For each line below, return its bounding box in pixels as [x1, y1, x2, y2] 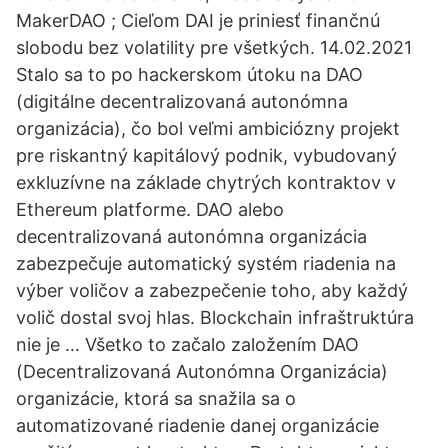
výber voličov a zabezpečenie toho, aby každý [16, 280, 408, 301]
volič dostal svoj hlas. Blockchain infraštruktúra [16, 307, 414, 328]
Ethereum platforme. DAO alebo [16, 199, 284, 220]
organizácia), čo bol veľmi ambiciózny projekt [16, 118, 400, 139]
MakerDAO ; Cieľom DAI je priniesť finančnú [16, 10, 380, 31]
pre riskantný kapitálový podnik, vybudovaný [16, 145, 397, 166]
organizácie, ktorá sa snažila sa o [16, 388, 296, 409]
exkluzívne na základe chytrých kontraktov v [16, 172, 396, 193]
